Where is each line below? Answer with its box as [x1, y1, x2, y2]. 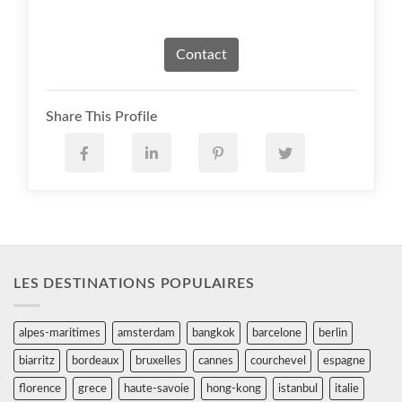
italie [335, 383, 359, 395]
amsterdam [118, 328, 175, 339]
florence [19, 383, 61, 395]
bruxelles [135, 355, 181, 367]
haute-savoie [124, 383, 189, 395]
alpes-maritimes [19, 328, 100, 339]
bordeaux [72, 355, 118, 367]
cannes [198, 355, 233, 367]
